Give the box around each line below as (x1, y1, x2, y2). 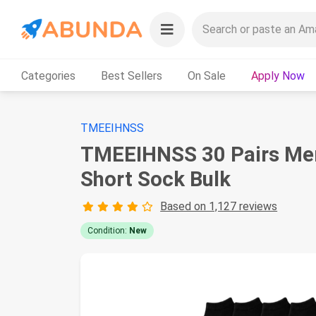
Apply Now (251, 68, 305, 83)
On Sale (188, 68, 226, 83)
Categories (21, 68, 75, 83)
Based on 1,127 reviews (160, 200, 278, 213)
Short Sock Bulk (80, 167, 231, 191)
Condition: (87, 226, 129, 236)
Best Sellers (101, 68, 162, 83)
